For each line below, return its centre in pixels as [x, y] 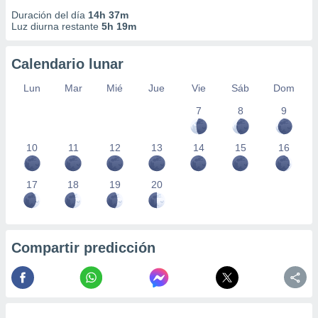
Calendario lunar [67, 64]
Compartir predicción [83, 248]
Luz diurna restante [56, 26]
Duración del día [50, 15]
